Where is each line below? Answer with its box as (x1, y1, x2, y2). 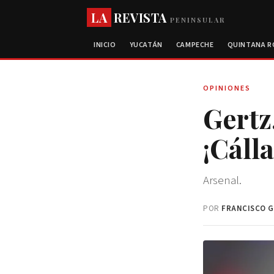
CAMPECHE (176, 40, 214, 50)
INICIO (94, 40, 116, 50)
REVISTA (114, 9, 167, 26)
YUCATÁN (129, 40, 163, 50)
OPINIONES (203, 83, 251, 94)
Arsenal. (203, 172, 242, 189)
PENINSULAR (166, 15, 225, 24)
